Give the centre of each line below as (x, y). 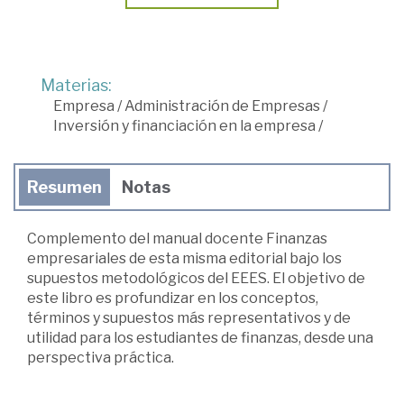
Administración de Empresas (222, 106)
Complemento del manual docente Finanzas (177, 238)
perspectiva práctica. (101, 357)
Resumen (64, 187)
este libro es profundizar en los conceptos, (173, 298)
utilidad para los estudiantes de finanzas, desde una (200, 337)
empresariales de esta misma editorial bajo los (184, 258)
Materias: (76, 85)
